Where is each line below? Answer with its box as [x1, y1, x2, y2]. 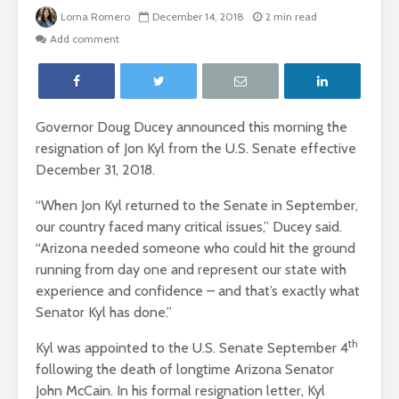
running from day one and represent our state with [36, 261, 346, 279]
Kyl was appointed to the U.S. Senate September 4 [36, 339, 348, 357]
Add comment [50, 32, 119, 46]
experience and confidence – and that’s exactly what [36, 282, 360, 300]
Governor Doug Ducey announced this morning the [36, 118, 347, 136]
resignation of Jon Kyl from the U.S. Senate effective [36, 140, 356, 158]
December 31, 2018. [36, 161, 155, 179]
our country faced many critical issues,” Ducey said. [36, 218, 342, 236]
